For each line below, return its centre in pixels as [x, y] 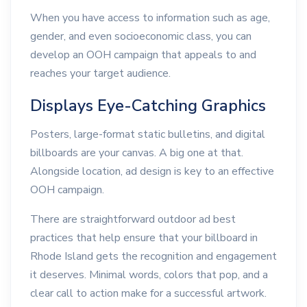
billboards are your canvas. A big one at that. [137, 152]
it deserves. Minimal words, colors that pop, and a [149, 274]
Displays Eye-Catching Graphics [148, 106]
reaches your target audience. [100, 73]
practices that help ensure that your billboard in [144, 237]
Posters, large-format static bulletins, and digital [148, 134]
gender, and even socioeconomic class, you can [141, 36]
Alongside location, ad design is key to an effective [152, 171]
